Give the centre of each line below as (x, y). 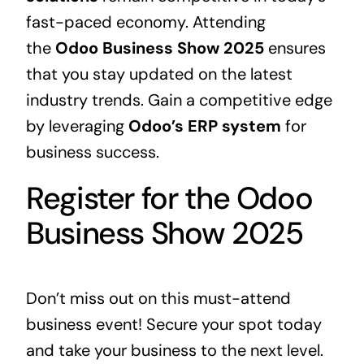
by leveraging (77, 126)
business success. (92, 152)
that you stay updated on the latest (159, 74)
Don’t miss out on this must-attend (158, 299)
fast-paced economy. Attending (145, 22)
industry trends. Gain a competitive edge (179, 100)
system (249, 126)
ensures (295, 48)
